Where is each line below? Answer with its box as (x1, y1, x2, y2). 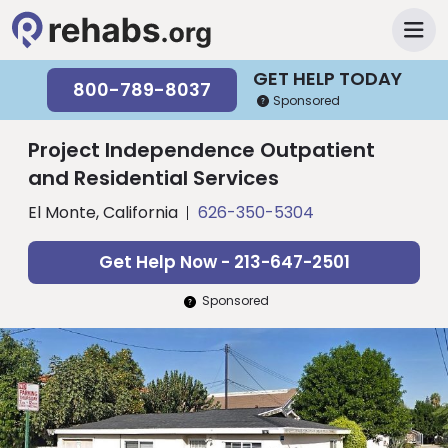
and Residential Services (28, 164, 279, 192)
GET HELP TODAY (252, 65, 402, 91)
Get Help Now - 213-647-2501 (98, 250, 350, 274)
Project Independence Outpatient (28, 136, 375, 164)
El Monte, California (28, 201, 178, 224)
